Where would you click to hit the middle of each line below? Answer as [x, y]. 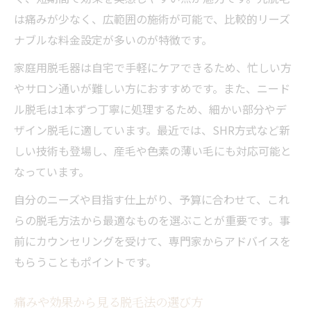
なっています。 [52, 171]
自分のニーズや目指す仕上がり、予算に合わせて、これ [152, 199]
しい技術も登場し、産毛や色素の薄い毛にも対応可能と [153, 150]
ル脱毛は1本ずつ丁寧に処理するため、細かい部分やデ [150, 109]
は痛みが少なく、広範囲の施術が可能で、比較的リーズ [152, 18]
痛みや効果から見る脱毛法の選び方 [108, 301]
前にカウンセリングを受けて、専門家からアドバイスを [152, 241]
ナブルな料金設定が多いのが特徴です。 [113, 39]
